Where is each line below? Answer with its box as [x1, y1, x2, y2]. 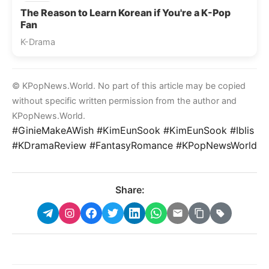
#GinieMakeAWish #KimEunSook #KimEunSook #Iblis [12, 124, 254, 136]
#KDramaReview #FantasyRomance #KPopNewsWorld [12, 139, 257, 151]
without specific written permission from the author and [12, 95, 237, 106]
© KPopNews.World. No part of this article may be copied [12, 80, 246, 91]
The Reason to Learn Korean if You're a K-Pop [20, 6, 231, 19]
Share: [115, 183, 145, 196]
